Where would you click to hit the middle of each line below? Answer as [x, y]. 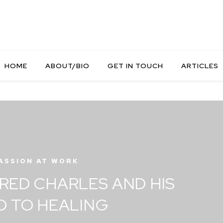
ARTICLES [200, 66]
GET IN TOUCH [135, 66]
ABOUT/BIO [67, 66]
